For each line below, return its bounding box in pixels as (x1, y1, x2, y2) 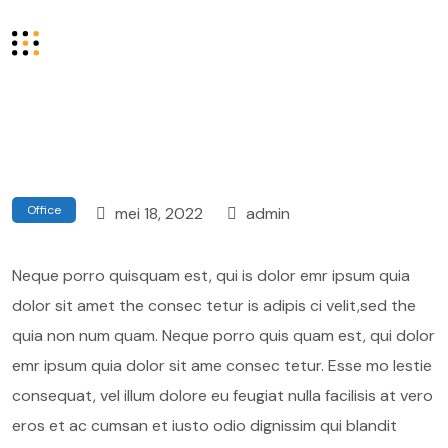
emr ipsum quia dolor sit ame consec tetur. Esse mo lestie (12, 355, 432, 376)
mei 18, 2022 (111, 203, 203, 224)
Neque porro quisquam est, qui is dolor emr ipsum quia (12, 265, 410, 286)
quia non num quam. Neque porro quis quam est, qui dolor (12, 325, 435, 346)
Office (27, 202, 61, 218)
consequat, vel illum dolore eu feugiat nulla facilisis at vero (12, 385, 433, 406)
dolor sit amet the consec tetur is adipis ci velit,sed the (12, 295, 416, 316)
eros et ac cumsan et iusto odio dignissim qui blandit (12, 415, 397, 436)
